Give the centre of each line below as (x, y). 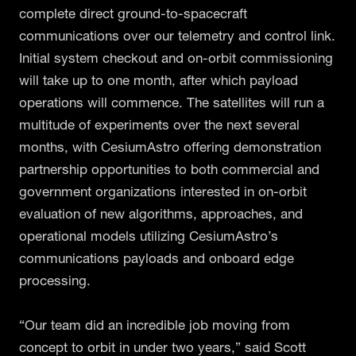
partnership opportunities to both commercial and (169, 168)
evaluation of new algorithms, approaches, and (161, 213)
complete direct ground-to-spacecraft (133, 13)
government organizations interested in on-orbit (163, 191)
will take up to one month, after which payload (159, 79)
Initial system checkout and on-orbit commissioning (176, 57)
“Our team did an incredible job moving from (155, 324)
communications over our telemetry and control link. (177, 35)
